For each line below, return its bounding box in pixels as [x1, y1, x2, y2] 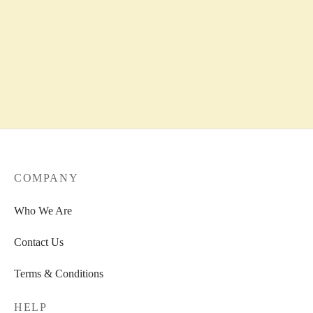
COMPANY [14, 172, 79, 184]
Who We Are [14, 204, 72, 217]
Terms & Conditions [14, 268, 103, 280]
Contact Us [14, 235, 64, 248]
